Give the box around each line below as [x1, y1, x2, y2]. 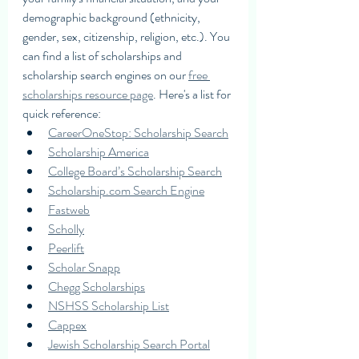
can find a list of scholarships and [22, 46, 184, 65]
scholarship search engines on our [22, 65, 188, 84]
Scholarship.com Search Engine [48, 180, 204, 200]
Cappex [48, 315, 87, 334]
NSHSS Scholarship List [48, 296, 169, 315]
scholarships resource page [22, 84, 153, 103]
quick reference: [22, 103, 103, 123]
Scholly [48, 219, 84, 238]
